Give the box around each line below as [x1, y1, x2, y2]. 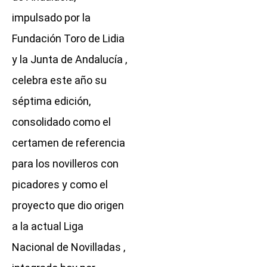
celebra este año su [12, 73, 107, 86]
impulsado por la [12, 11, 91, 24]
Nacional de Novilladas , [12, 240, 125, 253]
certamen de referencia [12, 136, 125, 149]
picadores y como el [12, 178, 108, 191]
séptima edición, [12, 94, 91, 107]
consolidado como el [12, 115, 111, 128]
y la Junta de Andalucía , [12, 52, 127, 66]
